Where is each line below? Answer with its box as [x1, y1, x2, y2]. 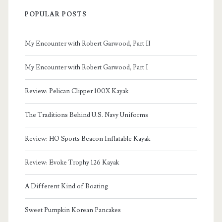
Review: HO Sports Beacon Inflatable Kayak [24, 135, 150, 143]
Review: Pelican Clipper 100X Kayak [24, 87, 128, 96]
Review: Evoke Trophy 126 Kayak [24, 159, 119, 167]
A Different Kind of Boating [24, 182, 108, 191]
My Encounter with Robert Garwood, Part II [24, 40, 151, 48]
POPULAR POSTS [24, 10, 87, 19]
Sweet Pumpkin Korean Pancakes [24, 206, 121, 215]
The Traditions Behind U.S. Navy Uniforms [24, 111, 148, 119]
